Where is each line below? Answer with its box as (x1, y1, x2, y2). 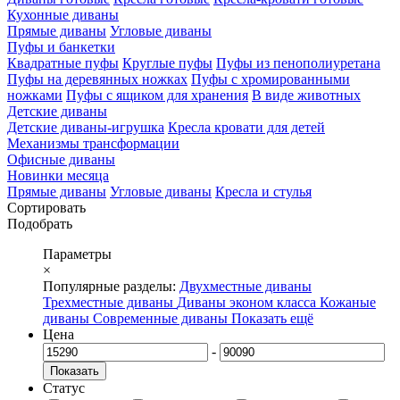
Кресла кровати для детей (168, 119, 325, 135)
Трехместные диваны (43, 294, 177, 310)
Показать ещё (231, 310, 313, 326)
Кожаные (320, 294, 376, 310)
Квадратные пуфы (7, 54, 119, 71)
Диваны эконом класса (177, 294, 320, 310)
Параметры (43, 246, 112, 262)
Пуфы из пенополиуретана (216, 54, 380, 71)
